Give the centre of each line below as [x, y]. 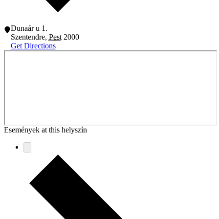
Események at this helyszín [45, 130]
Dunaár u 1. [29, 28]
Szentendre [28, 37]
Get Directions [33, 46]
